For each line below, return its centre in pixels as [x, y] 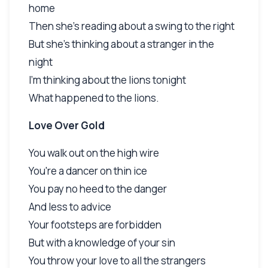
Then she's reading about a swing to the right [132, 26]
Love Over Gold [67, 125]
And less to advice [70, 206]
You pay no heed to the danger [98, 188]
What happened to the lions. [94, 98]
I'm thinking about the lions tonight [107, 80]
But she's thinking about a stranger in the [121, 44]
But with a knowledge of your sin [102, 242]
